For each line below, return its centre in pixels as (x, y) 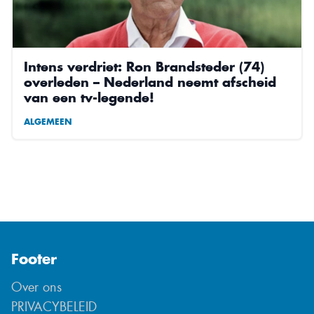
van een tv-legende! (89, 97)
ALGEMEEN (48, 121)
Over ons (36, 287)
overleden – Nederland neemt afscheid (150, 82)
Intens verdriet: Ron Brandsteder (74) (144, 66)
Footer (34, 259)
